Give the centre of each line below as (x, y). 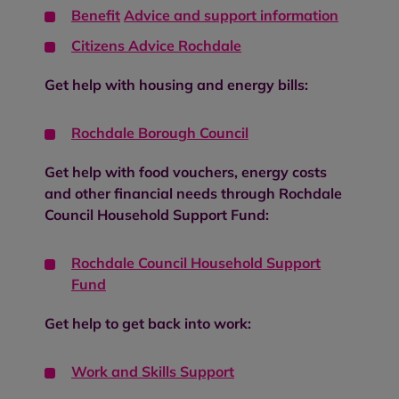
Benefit (96, 15)
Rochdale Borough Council (160, 132)
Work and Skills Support (153, 371)
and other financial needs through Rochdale (193, 193)
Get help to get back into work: (148, 323)
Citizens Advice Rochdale (156, 45)
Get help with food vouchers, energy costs (186, 171)
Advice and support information (231, 15)
